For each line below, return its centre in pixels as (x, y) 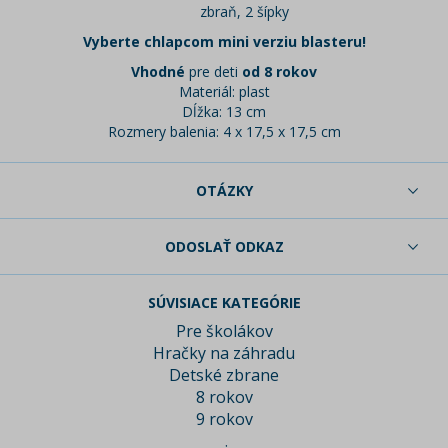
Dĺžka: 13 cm (224, 112)
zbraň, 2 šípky (244, 12)
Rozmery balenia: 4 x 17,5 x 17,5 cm (224, 132)
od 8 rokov (279, 72)
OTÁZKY (224, 191)
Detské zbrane (224, 375)
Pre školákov (224, 331)
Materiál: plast (224, 92)
